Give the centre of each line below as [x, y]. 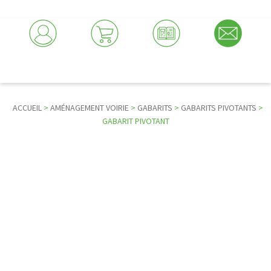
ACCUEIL [27, 108]
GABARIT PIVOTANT [135, 121]
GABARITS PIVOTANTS [218, 108]
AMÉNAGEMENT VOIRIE [89, 108]
